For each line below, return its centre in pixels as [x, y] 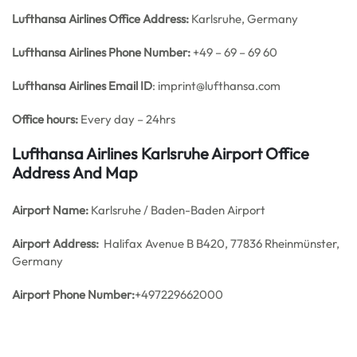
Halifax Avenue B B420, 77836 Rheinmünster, [219, 243]
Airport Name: [50, 210]
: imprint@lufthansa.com [216, 86]
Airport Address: [55, 243]
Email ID [130, 86]
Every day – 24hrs [127, 119]
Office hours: [45, 119]
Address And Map [75, 173]
